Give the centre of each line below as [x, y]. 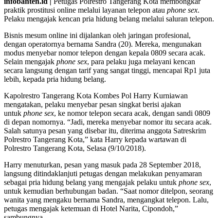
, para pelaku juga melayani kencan [141, 61]
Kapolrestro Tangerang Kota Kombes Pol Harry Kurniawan [96, 95]
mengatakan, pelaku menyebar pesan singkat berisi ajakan [92, 104]
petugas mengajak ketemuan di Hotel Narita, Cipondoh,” [91, 208]
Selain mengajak [30, 61]
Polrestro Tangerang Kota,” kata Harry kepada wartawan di [95, 139]
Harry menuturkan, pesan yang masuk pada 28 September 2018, [102, 164]
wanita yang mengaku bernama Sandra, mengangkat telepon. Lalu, [106, 200]
